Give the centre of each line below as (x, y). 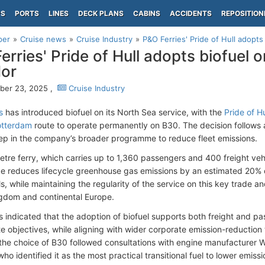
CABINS (147, 13)
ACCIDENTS (191, 13)
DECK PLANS (101, 13)
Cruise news (43, 39)
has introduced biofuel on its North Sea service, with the (114, 112)
